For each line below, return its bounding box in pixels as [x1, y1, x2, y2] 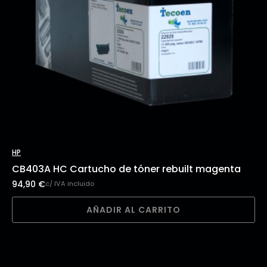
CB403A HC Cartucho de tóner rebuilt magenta [12, 162, 241, 176]
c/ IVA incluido [45, 179, 94, 189]
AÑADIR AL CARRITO [86, 203, 181, 216]
